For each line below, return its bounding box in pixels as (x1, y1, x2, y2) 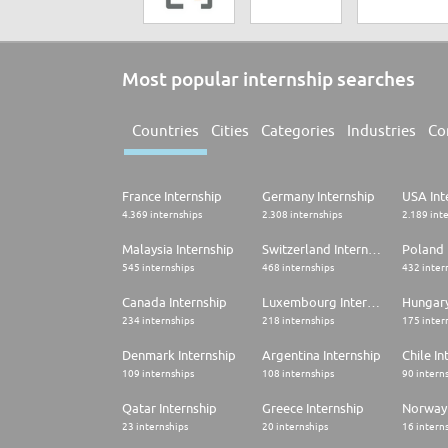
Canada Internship (122, 294, 227, 311)
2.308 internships (262, 208, 342, 221)
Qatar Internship (122, 400, 217, 417)
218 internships (262, 314, 334, 327)
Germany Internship (262, 188, 375, 205)
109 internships (122, 367, 194, 380)
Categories (261, 122, 335, 140)
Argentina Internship (262, 347, 381, 364)
